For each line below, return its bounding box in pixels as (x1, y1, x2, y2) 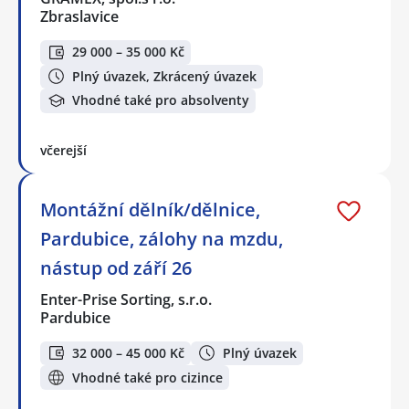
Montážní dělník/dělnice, (40, 196, 260, 222)
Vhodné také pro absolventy (72, 91, 249, 110)
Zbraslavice (40, 5, 119, 26)
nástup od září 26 (40, 255, 192, 280)
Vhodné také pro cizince (72, 368, 223, 386)
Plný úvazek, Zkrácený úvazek (72, 67, 257, 85)
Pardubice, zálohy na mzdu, (40, 225, 283, 251)
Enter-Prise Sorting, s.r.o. (40, 288, 214, 309)
